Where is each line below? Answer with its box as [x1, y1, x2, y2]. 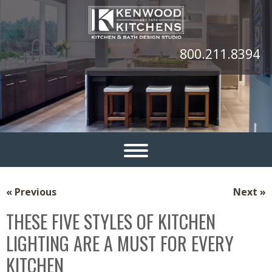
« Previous [6, 185, 56, 199]
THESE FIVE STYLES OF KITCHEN [6, 208, 216, 235]
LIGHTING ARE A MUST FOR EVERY [6, 229, 234, 257]
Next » [233, 185, 266, 199]
